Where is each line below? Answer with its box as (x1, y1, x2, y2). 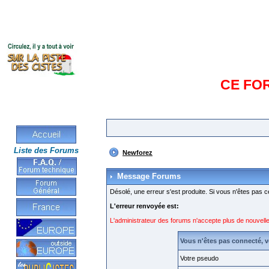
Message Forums (117, 172, 181, 181)
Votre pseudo (180, 255, 219, 262)
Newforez (122, 149, 153, 156)
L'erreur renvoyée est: (110, 202, 179, 210)
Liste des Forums (14, 146, 79, 155)
